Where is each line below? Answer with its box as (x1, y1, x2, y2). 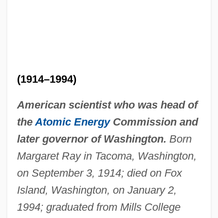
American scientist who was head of (17, 98, 198, 111)
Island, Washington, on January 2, (17, 183, 177, 196)
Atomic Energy (35, 115, 110, 128)
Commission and (109, 115, 198, 128)
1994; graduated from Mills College (17, 200, 181, 213)
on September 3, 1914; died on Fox (17, 166, 182, 179)
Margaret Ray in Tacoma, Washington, (17, 149, 197, 162)
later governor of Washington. (17, 132, 166, 145)
